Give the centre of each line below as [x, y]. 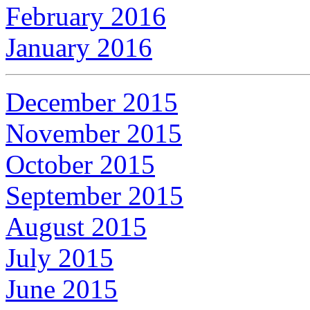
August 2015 [76, 226]
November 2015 [94, 133]
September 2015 [94, 195]
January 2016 [79, 47]
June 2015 [62, 289]
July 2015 [60, 257]
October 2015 [80, 164]
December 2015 [92, 102]
